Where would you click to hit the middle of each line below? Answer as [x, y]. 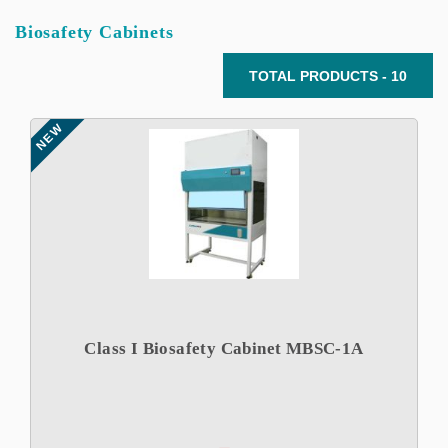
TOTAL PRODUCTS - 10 [328, 75]
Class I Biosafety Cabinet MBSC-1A [224, 348]
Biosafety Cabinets [94, 32]
